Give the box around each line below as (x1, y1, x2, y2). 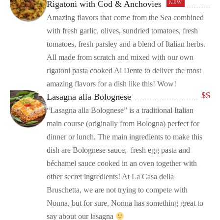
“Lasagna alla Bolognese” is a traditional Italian (47, 106, 193, 115)
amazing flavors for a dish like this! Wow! (47, 80, 176, 88)
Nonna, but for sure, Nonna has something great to (47, 199, 203, 208)
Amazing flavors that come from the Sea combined (47, 13, 204, 22)
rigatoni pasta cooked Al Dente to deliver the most (47, 66, 201, 75)
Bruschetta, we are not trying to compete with (47, 186, 188, 194)
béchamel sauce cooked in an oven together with (47, 159, 197, 168)
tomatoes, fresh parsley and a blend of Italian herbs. (47, 40, 205, 49)
